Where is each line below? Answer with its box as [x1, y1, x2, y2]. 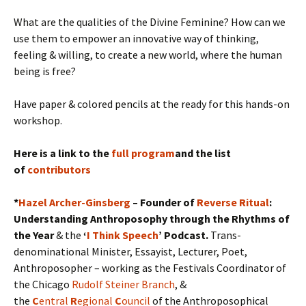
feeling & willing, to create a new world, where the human [14, 48, 282, 62]
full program [111, 146, 175, 161]
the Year [14, 228, 56, 242]
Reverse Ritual [197, 195, 269, 210]
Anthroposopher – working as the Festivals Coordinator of [14, 261, 286, 275]
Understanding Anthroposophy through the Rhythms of [14, 212, 290, 226]
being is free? [14, 64, 76, 79]
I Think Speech [87, 228, 158, 242]
